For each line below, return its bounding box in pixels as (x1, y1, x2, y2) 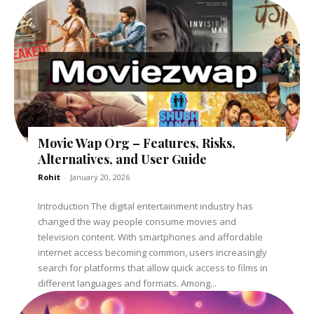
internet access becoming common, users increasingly (38, 245, 268, 259)
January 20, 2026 (70, 171, 130, 182)
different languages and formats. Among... (38, 276, 217, 289)
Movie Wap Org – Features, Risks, (38, 134, 236, 151)
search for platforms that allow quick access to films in (38, 261, 268, 274)
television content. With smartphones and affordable (38, 230, 264, 243)
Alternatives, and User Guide (38, 150, 207, 168)
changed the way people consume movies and (38, 214, 237, 228)
